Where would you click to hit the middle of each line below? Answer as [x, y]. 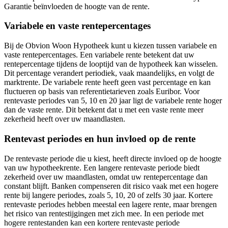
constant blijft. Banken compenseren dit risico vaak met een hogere [111, 186]
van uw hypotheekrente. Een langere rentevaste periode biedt [102, 167]
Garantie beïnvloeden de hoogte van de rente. [77, 6]
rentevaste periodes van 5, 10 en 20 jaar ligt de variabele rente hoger [113, 101]
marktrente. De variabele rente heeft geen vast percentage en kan [107, 82]
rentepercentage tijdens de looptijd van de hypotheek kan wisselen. [111, 64]
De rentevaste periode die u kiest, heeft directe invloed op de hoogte [113, 158]
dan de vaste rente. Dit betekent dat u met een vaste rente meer [104, 110]
